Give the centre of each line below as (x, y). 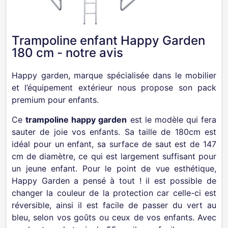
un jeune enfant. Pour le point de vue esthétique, (114, 168)
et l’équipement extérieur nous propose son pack (114, 88)
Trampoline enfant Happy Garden (108, 41)
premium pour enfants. (55, 100)
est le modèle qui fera (172, 119)
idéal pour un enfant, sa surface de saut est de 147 (114, 144)
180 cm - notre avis (67, 53)
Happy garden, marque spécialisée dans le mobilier (114, 76)
